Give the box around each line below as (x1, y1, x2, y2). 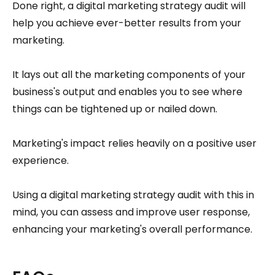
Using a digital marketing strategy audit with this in (12, 187, 254, 202)
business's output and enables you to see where (12, 84, 242, 99)
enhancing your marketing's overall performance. (12, 222, 252, 236)
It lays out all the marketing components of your (12, 67, 246, 82)
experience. (12, 153, 69, 168)
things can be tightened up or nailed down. (12, 101, 217, 116)
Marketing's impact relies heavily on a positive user (12, 136, 257, 150)
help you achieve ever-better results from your (12, 15, 241, 30)
